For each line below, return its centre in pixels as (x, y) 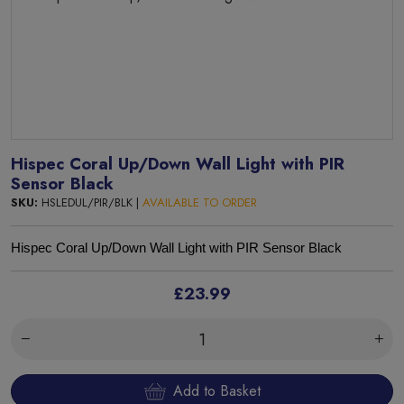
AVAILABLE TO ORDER (200, 202)
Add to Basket (216, 391)
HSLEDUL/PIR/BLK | (90, 202)
